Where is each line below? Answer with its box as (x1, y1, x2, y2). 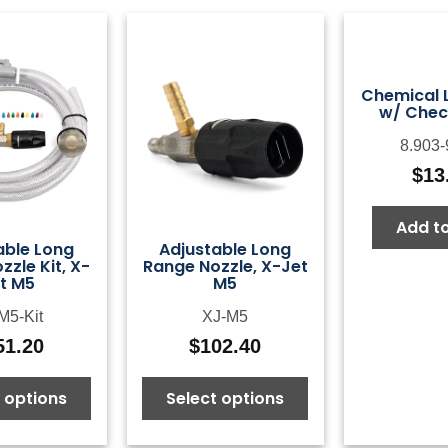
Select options (166, 386, 285, 410)
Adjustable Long (159, 237, 292, 261)
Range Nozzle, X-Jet (142, 254, 308, 278)
